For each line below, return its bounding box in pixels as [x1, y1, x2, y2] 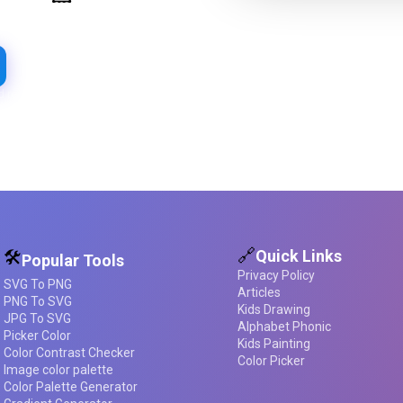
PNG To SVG [4, 294, 72, 309]
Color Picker [237, 354, 305, 369]
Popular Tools [22, 250, 124, 270]
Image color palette [4, 363, 113, 378]
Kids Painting [237, 336, 310, 352]
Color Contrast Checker [4, 345, 135, 361]
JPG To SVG [4, 311, 71, 327]
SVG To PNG [4, 277, 72, 292]
